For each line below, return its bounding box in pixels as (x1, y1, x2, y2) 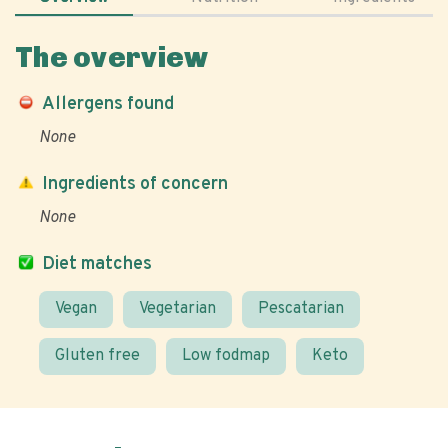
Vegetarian (139, 299, 216, 319)
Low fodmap (182, 346, 270, 366)
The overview (15, 41, 209, 74)
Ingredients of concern (42, 173, 228, 196)
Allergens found (42, 93, 174, 116)
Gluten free (55, 346, 140, 366)
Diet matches (42, 253, 152, 276)
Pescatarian (258, 299, 344, 319)
